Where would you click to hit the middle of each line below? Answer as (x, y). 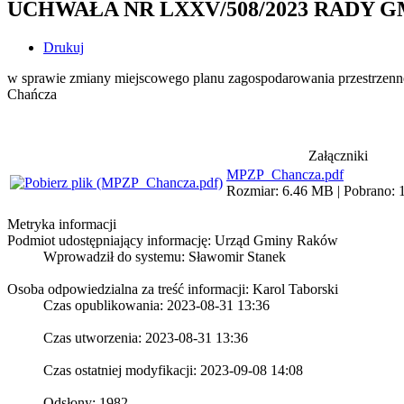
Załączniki (338, 155)
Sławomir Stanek (237, 256)
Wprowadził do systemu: (116, 256)
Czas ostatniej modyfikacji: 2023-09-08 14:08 (173, 370)
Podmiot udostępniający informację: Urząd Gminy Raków (173, 240)
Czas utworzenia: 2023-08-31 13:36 (146, 337)
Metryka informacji (62, 224)
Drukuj (64, 47)
